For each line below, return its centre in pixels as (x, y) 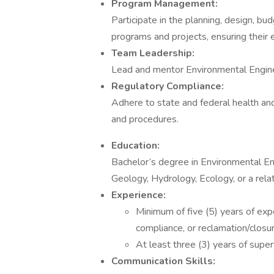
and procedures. (145, 119)
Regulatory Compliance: (168, 86)
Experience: (139, 195)
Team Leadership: (153, 53)
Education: (135, 146)
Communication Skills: (163, 261)
